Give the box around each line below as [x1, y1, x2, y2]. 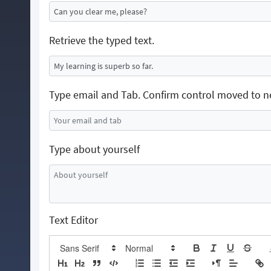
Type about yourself [49, 143, 140, 156]
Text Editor [49, 214, 98, 227]
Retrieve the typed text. [49, 34, 154, 47]
